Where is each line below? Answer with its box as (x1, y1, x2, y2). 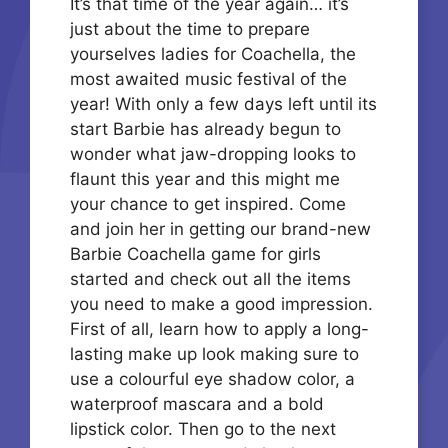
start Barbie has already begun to (70, 119, 341, 140)
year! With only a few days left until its (70, 94, 377, 115)
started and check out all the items (70, 269, 351, 290)
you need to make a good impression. (70, 294, 373, 315)
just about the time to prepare (70, 19, 310, 40)
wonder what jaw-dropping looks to (70, 144, 356, 165)
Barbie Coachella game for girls (70, 244, 321, 265)
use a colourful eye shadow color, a (70, 369, 355, 390)
